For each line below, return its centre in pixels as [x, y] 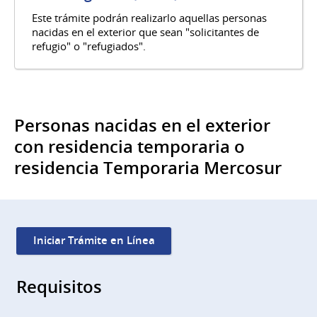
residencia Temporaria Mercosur [148, 167]
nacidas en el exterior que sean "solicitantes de [145, 32]
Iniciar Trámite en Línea [94, 241]
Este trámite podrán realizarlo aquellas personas [149, 18]
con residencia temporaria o [129, 146]
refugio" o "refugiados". [89, 46]
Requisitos [59, 287]
